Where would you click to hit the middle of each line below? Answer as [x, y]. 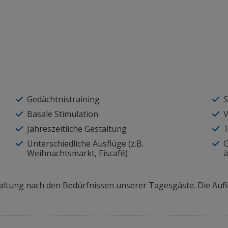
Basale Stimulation [62, 114]
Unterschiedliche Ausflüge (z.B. [85, 144]
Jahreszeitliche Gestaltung [77, 129]
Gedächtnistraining [63, 99]
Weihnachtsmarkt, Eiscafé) [77, 153]
